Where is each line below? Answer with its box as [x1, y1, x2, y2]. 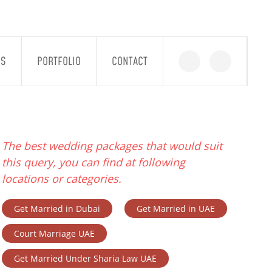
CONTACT [112, 53, 148, 69]
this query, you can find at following [1, 155, 185, 169]
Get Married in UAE [136, 203, 215, 214]
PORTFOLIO [37, 53, 81, 69]
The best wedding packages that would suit [1, 138, 222, 153]
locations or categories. [1, 171, 121, 186]
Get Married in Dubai [13, 203, 100, 214]
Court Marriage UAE [13, 228, 95, 239]
